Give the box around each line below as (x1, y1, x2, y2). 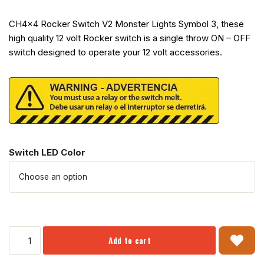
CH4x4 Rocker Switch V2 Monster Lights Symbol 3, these (9, 18, 244, 30)
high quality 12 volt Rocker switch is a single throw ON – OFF (9, 32, 250, 44)
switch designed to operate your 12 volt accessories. (9, 47, 222, 58)
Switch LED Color (9, 147, 85, 159)
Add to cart (108, 234, 151, 247)
